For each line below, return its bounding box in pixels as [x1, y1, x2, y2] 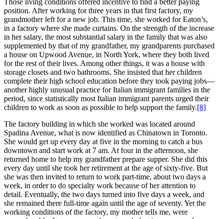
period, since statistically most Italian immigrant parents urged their [4, 94, 209, 103]
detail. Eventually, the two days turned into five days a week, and [4, 190, 204, 198]
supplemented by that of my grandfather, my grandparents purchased [4, 41, 215, 50]
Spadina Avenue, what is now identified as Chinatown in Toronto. [4, 128, 207, 137]
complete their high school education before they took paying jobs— [4, 76, 215, 85]
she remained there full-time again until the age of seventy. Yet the [4, 198, 206, 207]
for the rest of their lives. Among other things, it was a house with [4, 59, 205, 67]
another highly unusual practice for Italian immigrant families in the [4, 85, 210, 94]
